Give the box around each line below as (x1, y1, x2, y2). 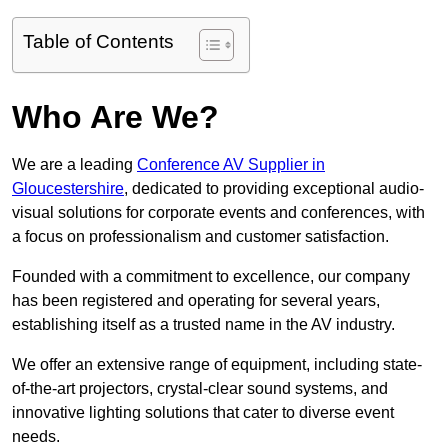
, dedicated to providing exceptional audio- (124, 180, 424, 198)
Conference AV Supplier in (137, 156, 325, 174)
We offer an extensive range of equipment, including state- (12, 356, 422, 374)
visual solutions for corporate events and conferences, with (12, 204, 425, 222)
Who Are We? (12, 99, 219, 136)
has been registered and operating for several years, (12, 292, 380, 310)
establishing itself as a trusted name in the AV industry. (12, 316, 395, 334)
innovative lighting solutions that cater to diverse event (12, 404, 394, 422)
